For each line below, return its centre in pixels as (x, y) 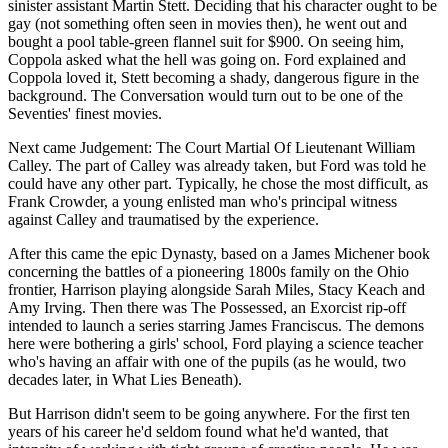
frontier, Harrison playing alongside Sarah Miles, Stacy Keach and (216, 289)
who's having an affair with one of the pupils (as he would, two (207, 361)
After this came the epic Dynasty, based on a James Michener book (219, 253)
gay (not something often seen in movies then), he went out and (207, 23)
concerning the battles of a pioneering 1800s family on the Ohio (208, 271)
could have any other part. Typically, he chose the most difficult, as (218, 183)
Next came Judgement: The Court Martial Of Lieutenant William (211, 147)
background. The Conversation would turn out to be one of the (205, 95)
